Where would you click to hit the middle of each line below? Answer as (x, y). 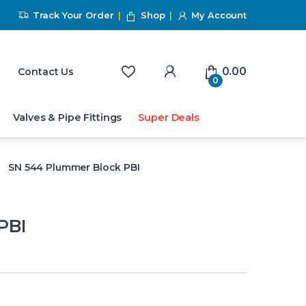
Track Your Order (73, 15)
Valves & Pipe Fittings (68, 117)
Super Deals (169, 117)
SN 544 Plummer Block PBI (74, 167)
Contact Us (46, 72)
